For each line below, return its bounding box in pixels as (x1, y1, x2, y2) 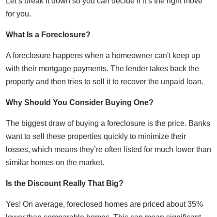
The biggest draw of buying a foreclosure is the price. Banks (6, 119, 210, 127)
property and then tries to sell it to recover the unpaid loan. (6, 77, 203, 86)
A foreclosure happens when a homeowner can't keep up (6, 51, 200, 60)
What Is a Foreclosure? (6, 31, 91, 39)
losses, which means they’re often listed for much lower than (6, 145, 211, 154)
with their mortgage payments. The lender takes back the (6, 64, 199, 73)
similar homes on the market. (6, 158, 104, 167)
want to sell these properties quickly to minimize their (6, 132, 186, 140)
